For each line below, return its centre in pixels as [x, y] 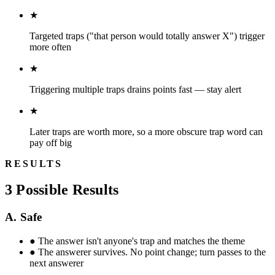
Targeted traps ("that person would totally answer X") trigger [147, 36]
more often [50, 47]
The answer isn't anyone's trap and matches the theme [141, 241]
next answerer [56, 263]
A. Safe [24, 217]
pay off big [51, 143]
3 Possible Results [62, 189]
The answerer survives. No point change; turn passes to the [152, 252]
